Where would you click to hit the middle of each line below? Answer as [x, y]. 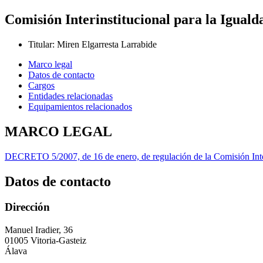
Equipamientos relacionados [80, 106]
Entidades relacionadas [70, 96]
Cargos [41, 85]
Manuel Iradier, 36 [39, 230]
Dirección [27, 207]
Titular [40, 44]
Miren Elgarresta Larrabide [107, 44]
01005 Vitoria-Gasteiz [45, 241]
